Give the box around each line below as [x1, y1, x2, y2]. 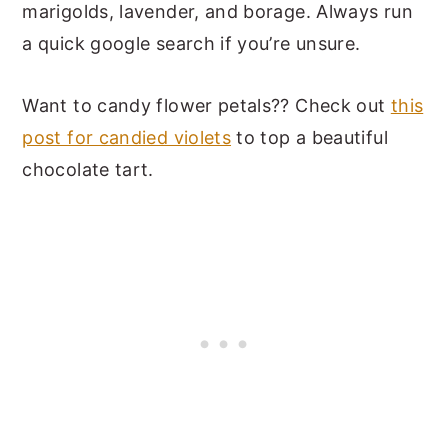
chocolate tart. [22, 158, 154, 180]
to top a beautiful [231, 126, 388, 148]
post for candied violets [22, 126, 232, 148]
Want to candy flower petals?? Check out [22, 94, 391, 116]
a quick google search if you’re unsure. [22, 32, 361, 54]
